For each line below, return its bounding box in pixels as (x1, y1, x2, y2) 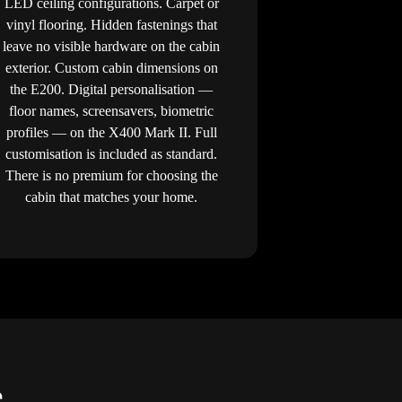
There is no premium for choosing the (4, 167, 218, 183)
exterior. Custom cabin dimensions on (4, 59, 218, 75)
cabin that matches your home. (25, 188, 198, 205)
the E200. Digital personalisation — (10, 81, 214, 97)
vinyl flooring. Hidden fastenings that (5, 16, 217, 32)
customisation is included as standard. (5, 145, 218, 162)
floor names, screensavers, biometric (9, 102, 214, 118)
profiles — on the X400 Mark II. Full (5, 124, 217, 140)
